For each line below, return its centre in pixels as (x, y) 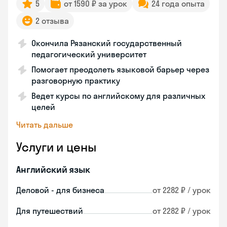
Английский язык (53, 169)
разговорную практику (76, 81)
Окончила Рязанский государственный (107, 43)
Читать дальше (45, 125)
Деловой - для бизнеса (60, 190)
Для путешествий (50, 211)
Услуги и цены (56, 147)
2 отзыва (52, 21)
